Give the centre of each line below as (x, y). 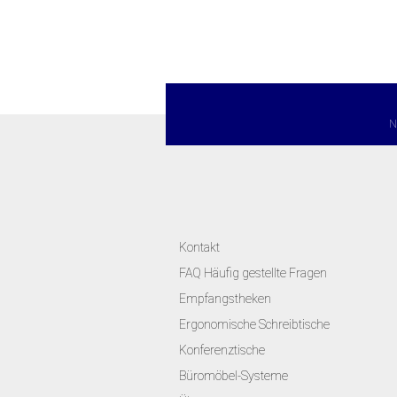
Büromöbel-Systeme (234, 376)
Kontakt (199, 247)
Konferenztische (222, 350)
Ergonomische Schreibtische (254, 324)
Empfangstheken (225, 299)
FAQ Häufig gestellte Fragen (253, 273)
